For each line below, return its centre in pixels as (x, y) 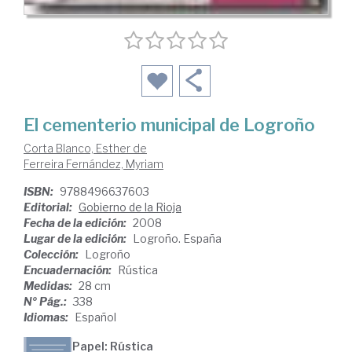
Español (95, 317)
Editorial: (49, 207)
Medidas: (49, 286)
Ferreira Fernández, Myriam (93, 164)
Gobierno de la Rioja (130, 207)
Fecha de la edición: (76, 223)
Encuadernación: (69, 270)
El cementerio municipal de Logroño (169, 125)
